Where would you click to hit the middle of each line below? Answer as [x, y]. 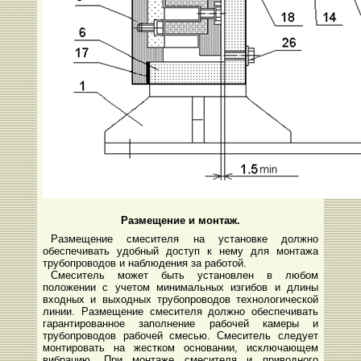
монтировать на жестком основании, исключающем [180, 348]
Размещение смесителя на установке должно [185, 239]
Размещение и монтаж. [180, 220]
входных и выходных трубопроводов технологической [180, 300]
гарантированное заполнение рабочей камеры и [180, 324]
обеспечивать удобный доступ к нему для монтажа [180, 251]
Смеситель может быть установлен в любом [185, 276]
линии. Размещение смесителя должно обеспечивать [180, 312]
